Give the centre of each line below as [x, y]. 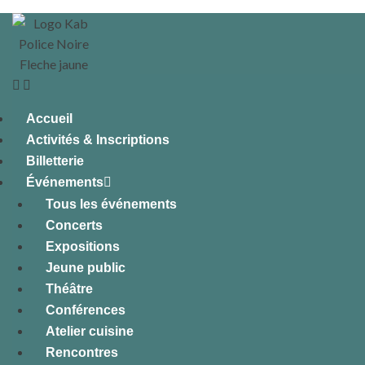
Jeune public [86, 268]
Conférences [86, 310]
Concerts [74, 225]
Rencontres [82, 352]
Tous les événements [111, 204]
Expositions [83, 246]
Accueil [49, 119]
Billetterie [55, 161]
